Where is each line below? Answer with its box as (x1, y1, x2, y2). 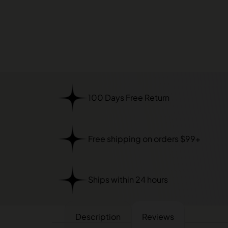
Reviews (142, 211, 174, 222)
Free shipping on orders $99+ (88, 133, 201, 144)
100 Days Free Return (88, 92, 169, 103)
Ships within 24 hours (88, 174, 168, 185)
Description (75, 211, 121, 222)
